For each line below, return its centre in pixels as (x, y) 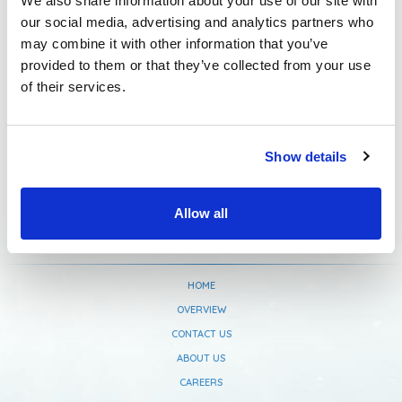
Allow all (201, 213)
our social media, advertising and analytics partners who (197, 22)
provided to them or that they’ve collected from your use (196, 65)
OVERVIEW (201, 310)
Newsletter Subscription (201, 36)
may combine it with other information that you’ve (175, 44)
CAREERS (201, 382)
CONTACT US (201, 334)
